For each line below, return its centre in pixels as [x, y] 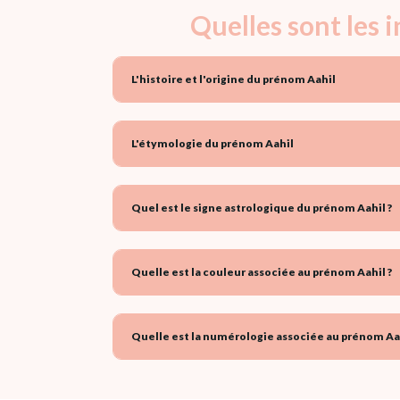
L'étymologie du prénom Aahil [212, 143]
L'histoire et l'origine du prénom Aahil [233, 79]
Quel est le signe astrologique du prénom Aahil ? [262, 207]
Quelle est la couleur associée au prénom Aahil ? [262, 271]
